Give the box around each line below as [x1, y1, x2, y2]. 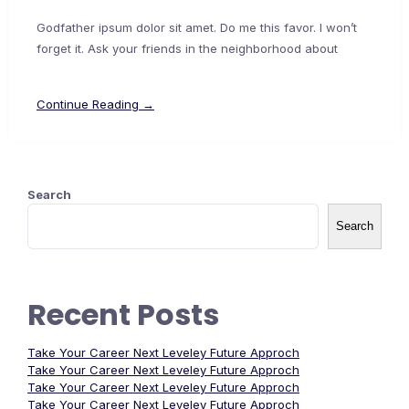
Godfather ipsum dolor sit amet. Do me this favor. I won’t [37, 20, 357, 36]
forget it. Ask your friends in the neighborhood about [37, 41, 338, 57]
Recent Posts [27, 294, 219, 336]
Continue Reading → [37, 97, 154, 112]
